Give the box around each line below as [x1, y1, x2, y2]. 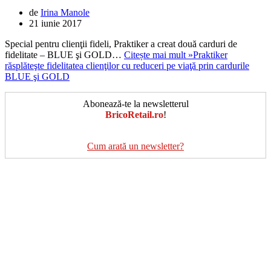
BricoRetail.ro [105, 109, 163, 120]
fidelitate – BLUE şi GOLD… [5, 49, 124, 60]
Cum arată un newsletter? [87, 140, 184, 151]
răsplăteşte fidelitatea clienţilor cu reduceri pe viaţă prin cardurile [5, 60, 249, 71]
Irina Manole [41, 7, 90, 18]
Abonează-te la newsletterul [82, 98, 189, 109]
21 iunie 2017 [29, 18, 82, 28]
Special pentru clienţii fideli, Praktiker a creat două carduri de [5, 38, 237, 49]
